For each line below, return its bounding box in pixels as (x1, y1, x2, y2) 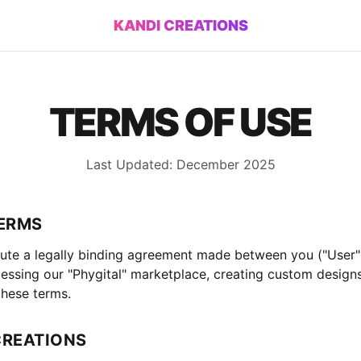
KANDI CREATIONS (113, 16, 248, 34)
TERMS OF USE (48, 98, 313, 146)
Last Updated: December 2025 (85, 156, 276, 172)
